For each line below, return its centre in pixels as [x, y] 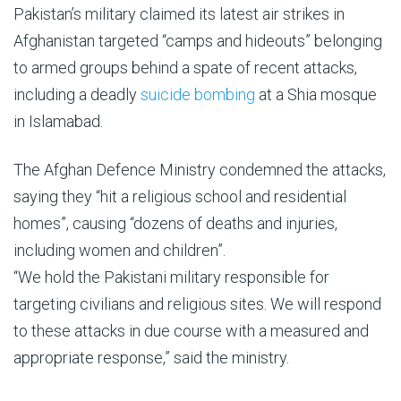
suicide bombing [198, 94]
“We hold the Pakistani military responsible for [171, 277]
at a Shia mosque [316, 94]
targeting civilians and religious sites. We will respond [197, 304]
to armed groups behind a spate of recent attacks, [185, 68]
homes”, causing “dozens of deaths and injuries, [175, 223]
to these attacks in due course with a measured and [191, 331]
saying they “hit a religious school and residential [180, 196]
